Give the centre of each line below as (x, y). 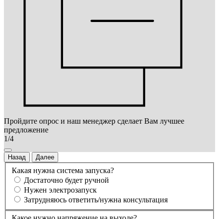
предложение (26, 130)
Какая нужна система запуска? (63, 170)
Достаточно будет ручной (66, 180)
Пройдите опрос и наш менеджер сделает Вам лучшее (94, 121)
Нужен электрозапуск (60, 190)
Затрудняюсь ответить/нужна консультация (96, 199)
